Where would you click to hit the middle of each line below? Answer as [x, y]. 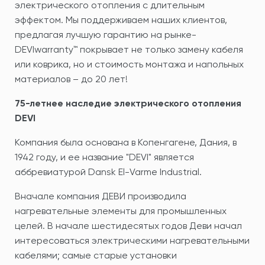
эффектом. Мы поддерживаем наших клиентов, [121, 20]
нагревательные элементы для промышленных [121, 211]
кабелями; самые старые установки [96, 255]
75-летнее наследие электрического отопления [128, 103]
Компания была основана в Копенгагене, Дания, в [126, 142]
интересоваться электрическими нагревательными [132, 240]
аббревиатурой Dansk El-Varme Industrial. [108, 172]
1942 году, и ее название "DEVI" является [104, 157]
